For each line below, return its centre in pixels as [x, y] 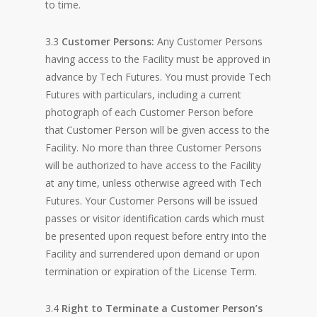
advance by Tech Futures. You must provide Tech [158, 77]
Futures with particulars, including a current [143, 94]
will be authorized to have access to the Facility [153, 165]
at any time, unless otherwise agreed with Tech [154, 183]
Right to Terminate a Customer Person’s [162, 308]
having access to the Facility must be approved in [158, 59]
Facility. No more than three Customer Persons [154, 148]
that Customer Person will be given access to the [157, 130]
